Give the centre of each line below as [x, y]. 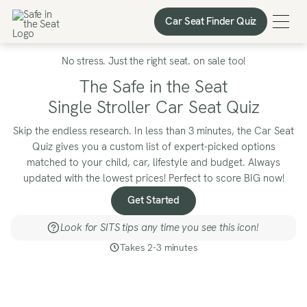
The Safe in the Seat [153, 87]
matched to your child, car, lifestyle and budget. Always [153, 162]
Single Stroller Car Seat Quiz [153, 107]
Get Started [153, 200]
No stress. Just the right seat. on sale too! [153, 61]
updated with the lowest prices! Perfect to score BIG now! [153, 178]
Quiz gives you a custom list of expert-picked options [153, 146]
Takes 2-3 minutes [159, 247]
